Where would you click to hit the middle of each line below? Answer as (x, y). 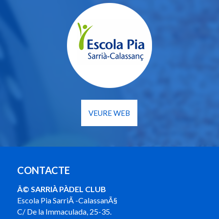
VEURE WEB (109, 113)
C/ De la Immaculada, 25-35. (64, 212)
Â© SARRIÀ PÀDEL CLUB (62, 189)
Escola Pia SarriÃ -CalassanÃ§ (67, 200)
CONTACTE (44, 170)
